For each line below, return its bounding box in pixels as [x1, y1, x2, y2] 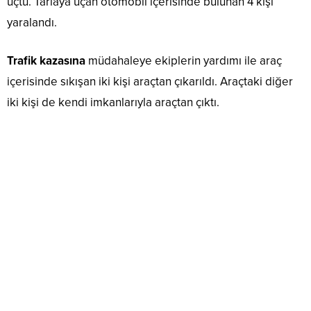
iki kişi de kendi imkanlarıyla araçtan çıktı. [7, 95, 219, 110]
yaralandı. [7, 15, 57, 31]
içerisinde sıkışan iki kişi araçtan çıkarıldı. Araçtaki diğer [7, 74, 293, 90]
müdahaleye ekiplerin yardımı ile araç [85, 53, 282, 69]
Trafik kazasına [7, 53, 85, 69]
